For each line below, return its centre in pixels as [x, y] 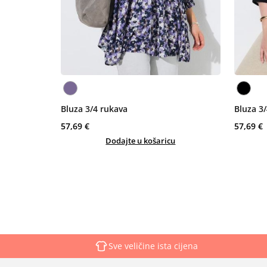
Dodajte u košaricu [141, 140]
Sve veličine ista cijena [153, 246]
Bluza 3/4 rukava [94, 108]
